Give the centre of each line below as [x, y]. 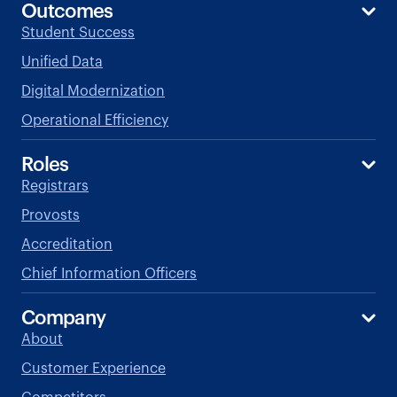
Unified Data [62, 62]
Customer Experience [93, 369]
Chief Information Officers [109, 274]
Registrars [55, 187]
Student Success [78, 33]
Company [64, 319]
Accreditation [67, 245]
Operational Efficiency [95, 121]
